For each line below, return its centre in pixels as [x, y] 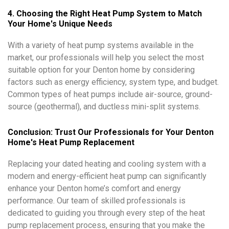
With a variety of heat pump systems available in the [101, 45]
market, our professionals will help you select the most [106, 58]
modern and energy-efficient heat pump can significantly [107, 176]
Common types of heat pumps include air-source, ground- [110, 95]
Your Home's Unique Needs [60, 24]
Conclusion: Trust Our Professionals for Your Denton [111, 132]
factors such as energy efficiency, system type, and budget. [113, 82]
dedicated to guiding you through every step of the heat [106, 213]
